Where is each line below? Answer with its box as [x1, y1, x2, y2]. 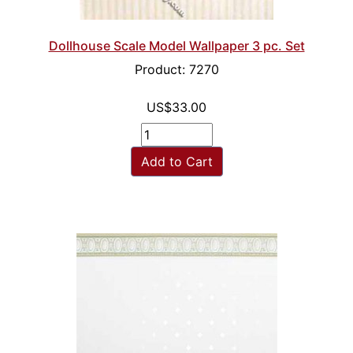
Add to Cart [140, 154, 213, 170]
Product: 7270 [134, 61, 219, 78]
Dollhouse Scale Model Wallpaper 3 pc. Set [48, 38, 305, 54]
